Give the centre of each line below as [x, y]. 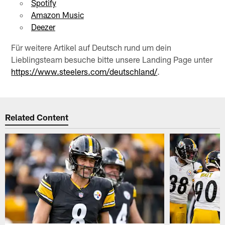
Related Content [37, 117]
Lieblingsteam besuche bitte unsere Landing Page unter [112, 59]
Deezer [43, 27]
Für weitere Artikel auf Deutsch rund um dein [91, 47]
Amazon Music [57, 15]
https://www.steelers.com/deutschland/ [84, 71]
